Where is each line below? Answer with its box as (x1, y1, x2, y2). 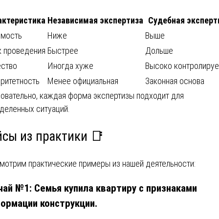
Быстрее (47, 45, 78, 56)
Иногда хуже (47, 61, 93, 71)
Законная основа (145, 76, 204, 87)
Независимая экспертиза (47, 15, 143, 26)
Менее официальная (47, 76, 118, 87)
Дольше (145, 45, 173, 56)
